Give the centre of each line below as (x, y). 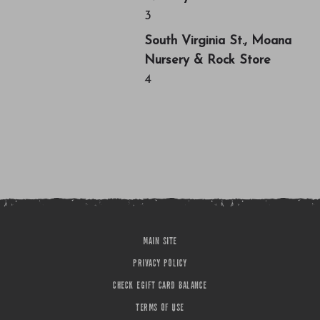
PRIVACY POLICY (160, 265)
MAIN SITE (160, 242)
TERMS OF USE (160, 309)
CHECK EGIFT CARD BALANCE (160, 287)
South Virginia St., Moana (217, 41)
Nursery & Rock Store (207, 61)
